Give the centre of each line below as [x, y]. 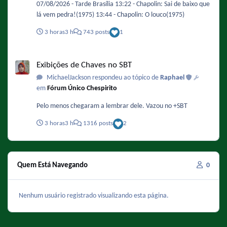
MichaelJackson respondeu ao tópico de [102, 78]
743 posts [96, 32]
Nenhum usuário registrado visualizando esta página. [94, 196]
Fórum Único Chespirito [82, 89]
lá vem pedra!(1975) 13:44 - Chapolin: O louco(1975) [110, 15]
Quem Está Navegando [53, 165]
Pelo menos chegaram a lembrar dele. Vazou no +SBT [112, 106]
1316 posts [97, 124]
